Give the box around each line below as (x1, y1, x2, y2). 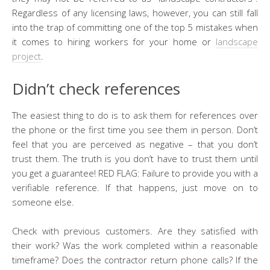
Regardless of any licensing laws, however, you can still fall (12, 6, 258, 19)
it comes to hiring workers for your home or (12, 35, 216, 48)
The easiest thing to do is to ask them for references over (12, 108, 258, 121)
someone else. (12, 195, 74, 208)
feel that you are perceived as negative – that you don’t (12, 137, 258, 150)
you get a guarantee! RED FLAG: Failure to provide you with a (12, 166, 258, 179)
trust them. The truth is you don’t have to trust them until (12, 152, 258, 165)
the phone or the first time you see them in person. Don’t (12, 123, 258, 136)
